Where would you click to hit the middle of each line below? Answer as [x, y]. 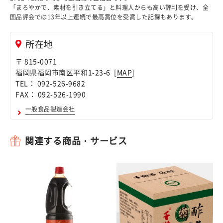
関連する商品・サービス [76, 141]
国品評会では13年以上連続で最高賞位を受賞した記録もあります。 [104, 17]
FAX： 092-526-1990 [51, 94]
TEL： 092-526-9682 [51, 83]
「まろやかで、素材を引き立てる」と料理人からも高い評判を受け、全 [110, 7]
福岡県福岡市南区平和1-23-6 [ [66, 72]
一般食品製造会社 [50, 109]
